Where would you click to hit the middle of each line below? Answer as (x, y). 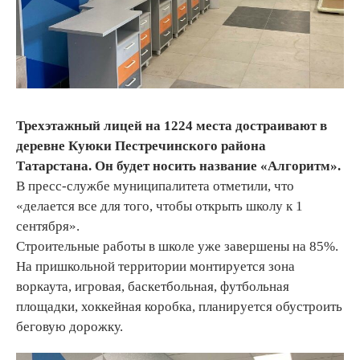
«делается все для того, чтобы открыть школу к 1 (160, 207)
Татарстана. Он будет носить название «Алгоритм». (178, 166)
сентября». (48, 227)
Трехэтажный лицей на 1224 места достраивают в (172, 126)
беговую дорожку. (70, 327)
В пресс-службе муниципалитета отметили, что (155, 186)
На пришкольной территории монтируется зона (155, 267)
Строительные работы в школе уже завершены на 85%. (177, 247)
